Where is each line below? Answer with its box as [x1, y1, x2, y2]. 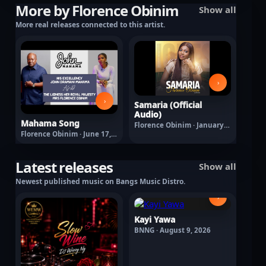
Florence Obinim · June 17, [21, 129, 111, 138]
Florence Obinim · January [134, 120, 224, 129]
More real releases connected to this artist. [15, 20, 165, 30]
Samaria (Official [134, 99, 202, 110]
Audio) [134, 108, 161, 120]
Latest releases [15, 157, 113, 177]
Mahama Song [21, 117, 80, 129]
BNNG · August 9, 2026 [134, 225, 211, 235]
